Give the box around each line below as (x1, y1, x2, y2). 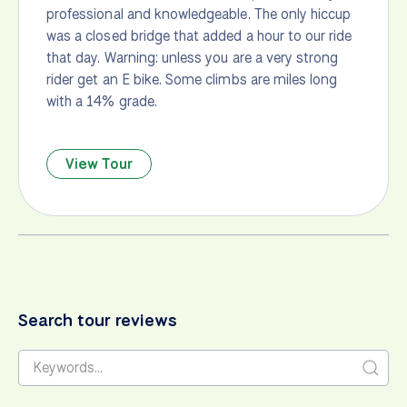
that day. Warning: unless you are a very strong (46, 47, 339, 67)
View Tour (65, 154, 134, 174)
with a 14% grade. (46, 91, 157, 111)
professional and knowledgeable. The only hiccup (46, 4, 352, 24)
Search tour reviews (18, 307, 177, 332)
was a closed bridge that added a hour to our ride (46, 25, 352, 45)
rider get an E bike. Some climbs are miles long (46, 69, 338, 89)
